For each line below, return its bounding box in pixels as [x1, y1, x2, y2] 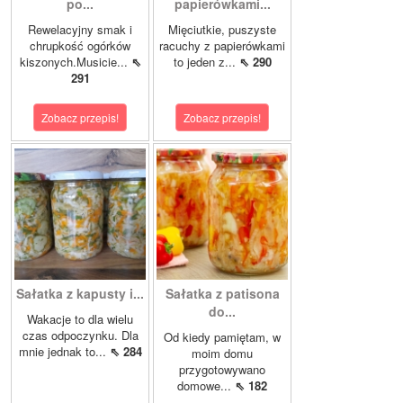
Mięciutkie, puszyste [168, 21, 276, 39]
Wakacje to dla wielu [27, 310, 133, 328]
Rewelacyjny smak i [28, 21, 132, 39]
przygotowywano [179, 361, 265, 379]
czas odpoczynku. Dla [22, 327, 139, 345]
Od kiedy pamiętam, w [164, 328, 281, 346]
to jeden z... [173, 53, 239, 71]
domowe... [177, 377, 235, 395]
